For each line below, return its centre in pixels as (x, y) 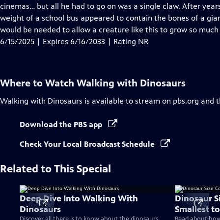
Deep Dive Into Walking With (79, 198)
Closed (69, 6)
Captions (73, 17)
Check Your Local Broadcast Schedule (88, 144)
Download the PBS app (62, 124)
